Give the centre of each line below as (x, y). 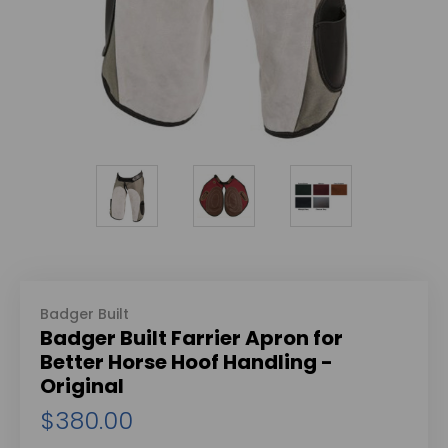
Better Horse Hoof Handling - (186, 361)
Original (82, 385)
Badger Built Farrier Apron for (191, 337)
